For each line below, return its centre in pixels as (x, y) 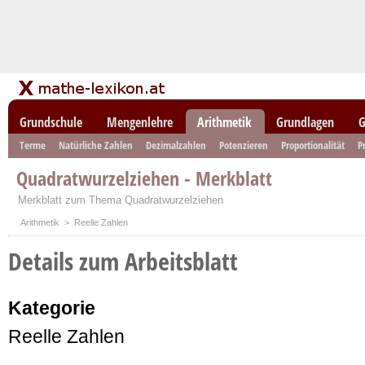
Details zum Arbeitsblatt (123, 261)
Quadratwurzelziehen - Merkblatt (144, 178)
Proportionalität (313, 145)
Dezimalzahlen (176, 145)
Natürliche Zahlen (96, 145)
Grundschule (51, 122)
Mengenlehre (140, 122)
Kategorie (52, 308)
